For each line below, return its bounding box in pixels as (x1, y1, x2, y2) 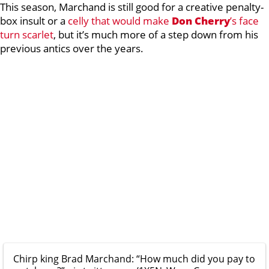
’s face (230, 14, 259, 28)
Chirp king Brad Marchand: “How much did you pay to (13, 252, 255, 265)
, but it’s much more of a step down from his (53, 28, 258, 41)
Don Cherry (172, 14, 230, 28)
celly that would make (68, 14, 172, 28)
